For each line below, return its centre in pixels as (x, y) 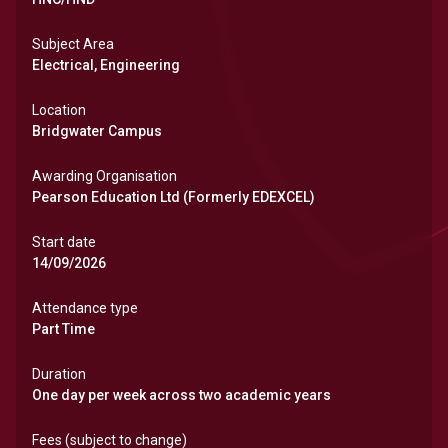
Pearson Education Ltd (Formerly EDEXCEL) (173, 197)
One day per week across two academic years (181, 395)
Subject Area (73, 44)
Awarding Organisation (104, 176)
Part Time (63, 329)
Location (59, 110)
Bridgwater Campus (97, 131)
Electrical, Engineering (106, 65)
